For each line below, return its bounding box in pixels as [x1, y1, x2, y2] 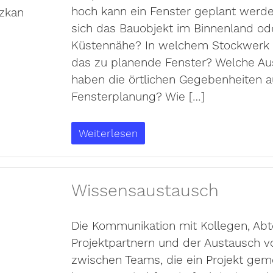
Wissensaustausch [71, 177, 219, 203]
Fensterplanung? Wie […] [71, 87, 205, 105]
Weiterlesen [78, 126, 138, 141]
